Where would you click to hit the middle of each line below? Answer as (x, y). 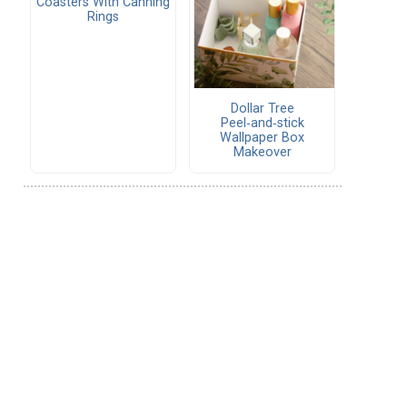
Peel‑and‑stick (262, 123)
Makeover (262, 152)
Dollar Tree (262, 108)
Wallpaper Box (262, 137)
